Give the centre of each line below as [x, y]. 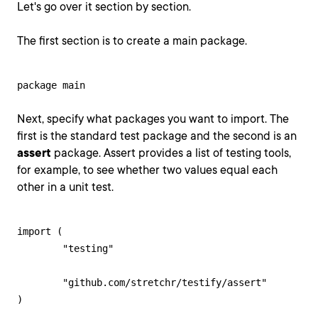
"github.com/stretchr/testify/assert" [40, 283]
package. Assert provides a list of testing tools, [171, 153]
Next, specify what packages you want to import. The [153, 119]
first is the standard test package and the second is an [157, 136]
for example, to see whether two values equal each [147, 170]
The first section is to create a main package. [132, 41]
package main [51, 85]
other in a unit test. [65, 187]
